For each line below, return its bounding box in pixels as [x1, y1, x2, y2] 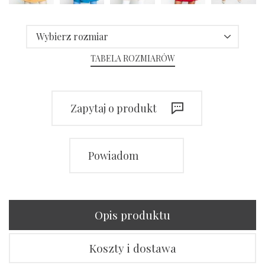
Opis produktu [95, 207, 170, 223]
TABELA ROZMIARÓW [90, 53, 175, 64]
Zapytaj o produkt [70, 101, 157, 116]
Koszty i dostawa [89, 240, 176, 256]
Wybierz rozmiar [36, 30, 108, 43]
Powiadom [88, 148, 138, 163]
